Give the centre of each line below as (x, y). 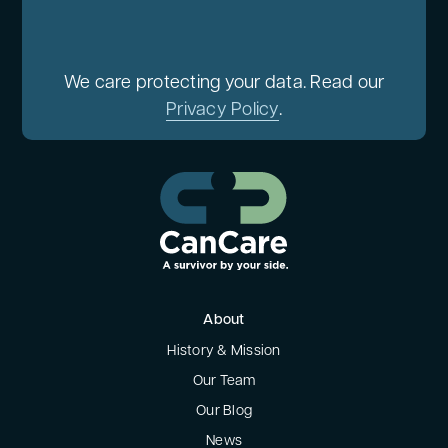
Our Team (224, 382)
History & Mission (224, 352)
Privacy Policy (222, 110)
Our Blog (224, 412)
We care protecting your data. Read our (224, 83)
